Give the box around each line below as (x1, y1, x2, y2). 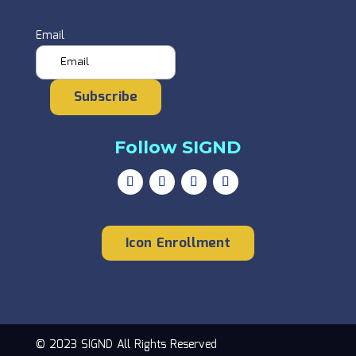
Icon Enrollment (125, 232, 230, 254)
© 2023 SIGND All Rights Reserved (35, 335, 217, 354)
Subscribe (73, 86, 137, 108)
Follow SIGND (114, 136, 242, 158)
